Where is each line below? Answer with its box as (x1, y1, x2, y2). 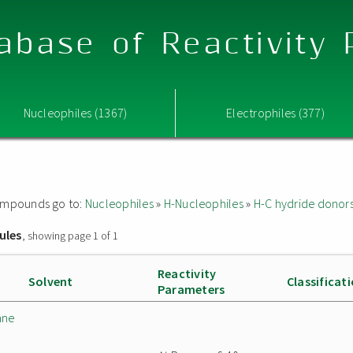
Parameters (158, 281, 225, 297)
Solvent (28, 273, 73, 289)
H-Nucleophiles (163, 195, 243, 211)
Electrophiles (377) (226, 105, 325, 121)
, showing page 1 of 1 (21, 229, 118, 243)
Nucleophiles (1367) (23, 105, 128, 121)
